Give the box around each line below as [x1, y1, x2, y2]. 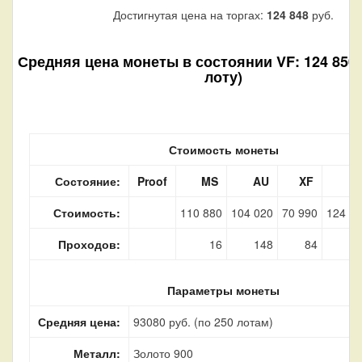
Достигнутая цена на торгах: [113, 6, 267, 23]
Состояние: [55, 172, 120, 189]
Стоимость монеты [168, 141, 279, 158]
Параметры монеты [167, 281, 280, 298]
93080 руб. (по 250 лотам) [133, 313, 273, 330]
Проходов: [58, 235, 120, 252]
